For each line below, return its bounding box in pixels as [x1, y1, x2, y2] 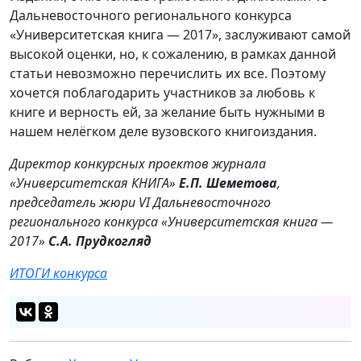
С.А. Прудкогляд [48, 232, 151, 251]
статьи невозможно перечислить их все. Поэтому [10, 64, 326, 83]
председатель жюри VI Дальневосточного [10, 193, 271, 212]
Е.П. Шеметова [179, 174, 277, 193]
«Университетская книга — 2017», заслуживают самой [10, 26, 351, 44]
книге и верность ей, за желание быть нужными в [10, 103, 325, 122]
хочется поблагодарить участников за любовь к [10, 84, 315, 102]
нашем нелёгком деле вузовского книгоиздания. [10, 122, 317, 141]
